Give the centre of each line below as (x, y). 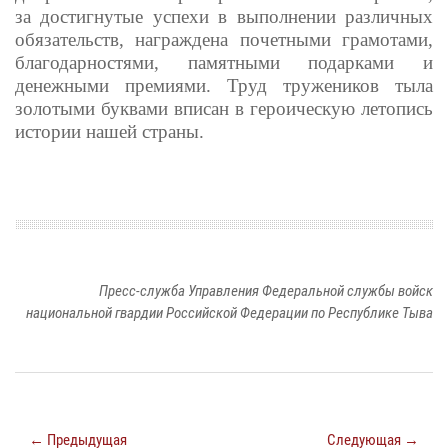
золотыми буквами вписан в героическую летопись (224, 109)
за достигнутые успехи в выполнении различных (224, 17)
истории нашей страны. (112, 132)
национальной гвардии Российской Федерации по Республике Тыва (229, 313)
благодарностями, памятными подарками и (224, 63)
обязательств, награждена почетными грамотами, (224, 40)
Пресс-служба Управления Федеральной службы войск (266, 291)
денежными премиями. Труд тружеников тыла (224, 86)
